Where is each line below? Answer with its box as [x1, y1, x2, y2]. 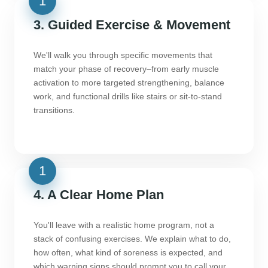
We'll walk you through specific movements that [33, 50, 212, 60]
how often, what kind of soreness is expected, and [33, 248, 223, 258]
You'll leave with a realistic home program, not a [33, 220, 214, 230]
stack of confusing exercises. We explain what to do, [33, 234, 231, 244]
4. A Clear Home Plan [33, 187, 164, 203]
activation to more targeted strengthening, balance [33, 78, 224, 88]
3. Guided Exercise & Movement [33, 17, 230, 33]
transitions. [33, 105, 75, 115]
